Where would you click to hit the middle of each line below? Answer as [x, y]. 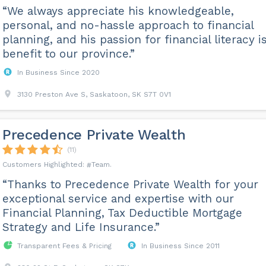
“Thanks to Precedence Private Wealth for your [130, 184]
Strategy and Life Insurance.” [81, 227]
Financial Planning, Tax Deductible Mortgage [122, 213]
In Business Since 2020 [58, 72]
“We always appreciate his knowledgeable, [118, 11]
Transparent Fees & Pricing [64, 246]
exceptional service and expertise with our [118, 199]
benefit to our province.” [68, 54]
